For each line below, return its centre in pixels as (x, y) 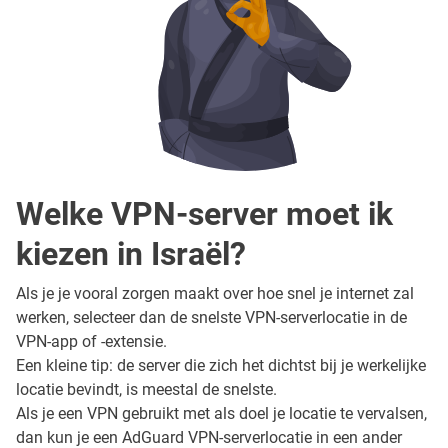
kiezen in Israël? (131, 253)
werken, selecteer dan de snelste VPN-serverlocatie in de (211, 317)
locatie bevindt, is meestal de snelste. (146, 389)
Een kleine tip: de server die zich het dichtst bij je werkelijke (221, 365)
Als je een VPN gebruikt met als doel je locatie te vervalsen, (221, 413)
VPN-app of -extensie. (91, 341)
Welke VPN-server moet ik (204, 213)
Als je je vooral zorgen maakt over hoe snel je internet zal (215, 293)
